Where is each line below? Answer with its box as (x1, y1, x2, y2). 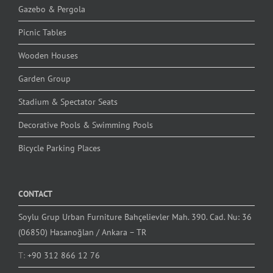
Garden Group (18, 73, 71, 84)
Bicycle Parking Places (18, 142, 101, 154)
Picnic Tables (18, 26, 66, 38)
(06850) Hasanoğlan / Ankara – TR (18, 226, 146, 238)
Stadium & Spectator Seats (18, 96, 118, 107)
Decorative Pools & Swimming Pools (18, 119, 153, 130)
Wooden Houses (18, 49, 78, 61)
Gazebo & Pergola (18, 3, 85, 15)
